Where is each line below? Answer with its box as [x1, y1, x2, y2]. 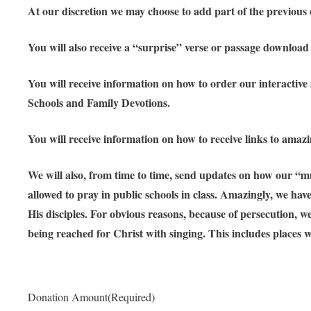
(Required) [108, 289, 155, 305]
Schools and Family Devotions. [28, 94, 170, 111]
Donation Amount [28, 289, 108, 305]
